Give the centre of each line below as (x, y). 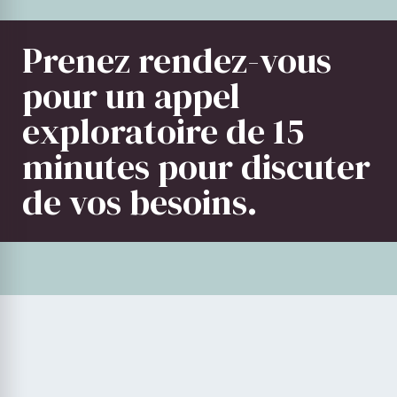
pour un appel (131, 96)
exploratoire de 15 (163, 131)
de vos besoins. (140, 202)
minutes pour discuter (196, 167)
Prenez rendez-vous (177, 60)
